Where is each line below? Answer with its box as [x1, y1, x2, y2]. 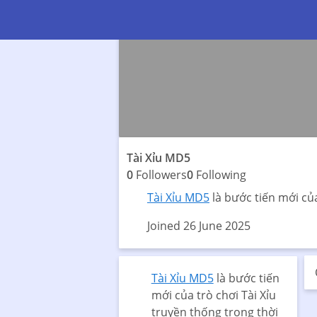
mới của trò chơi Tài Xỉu [151, 287, 276, 304]
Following [193, 167, 247, 183]
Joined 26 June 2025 [147, 218, 250, 234]
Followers [133, 167, 188, 183]
